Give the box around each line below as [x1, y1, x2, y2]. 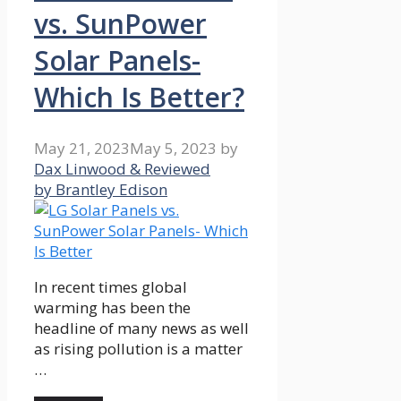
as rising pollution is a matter [34, 337, 243, 359]
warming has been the [34, 296, 191, 318]
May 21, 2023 [34, 137, 130, 158]
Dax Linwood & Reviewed [34, 158, 210, 179]
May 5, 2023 [130, 137, 217, 158]
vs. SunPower [34, 4, 207, 42]
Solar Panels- [34, 41, 200, 79]
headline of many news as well [34, 317, 249, 338]
